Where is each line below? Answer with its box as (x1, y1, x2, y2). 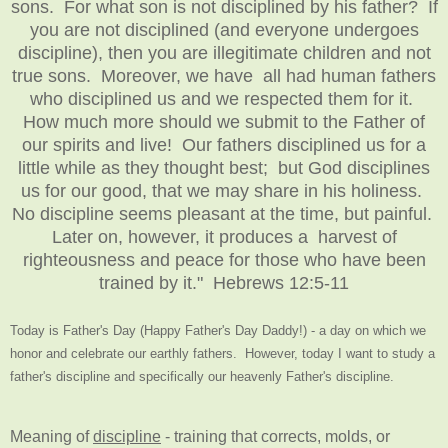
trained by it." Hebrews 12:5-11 (99, 272, 349, 293)
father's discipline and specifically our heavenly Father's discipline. (10, 368, 394, 384)
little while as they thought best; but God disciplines (18, 157, 430, 178)
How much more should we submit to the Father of (23, 111, 425, 132)
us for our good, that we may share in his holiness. (21, 180, 427, 201)
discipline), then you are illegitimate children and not (17, 42, 431, 63)
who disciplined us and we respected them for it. (30, 88, 418, 109)
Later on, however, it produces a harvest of (51, 226, 397, 247)
